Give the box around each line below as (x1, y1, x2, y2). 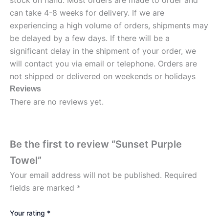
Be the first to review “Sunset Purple (10, 138, 182, 150)
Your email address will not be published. (10, 170, 162, 180)
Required (164, 170, 197, 180)
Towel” (10, 154, 42, 166)
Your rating (10, 209, 47, 218)
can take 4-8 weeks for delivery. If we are (10, 8, 164, 18)
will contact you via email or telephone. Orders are (10, 59, 197, 69)
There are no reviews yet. (10, 97, 104, 107)
